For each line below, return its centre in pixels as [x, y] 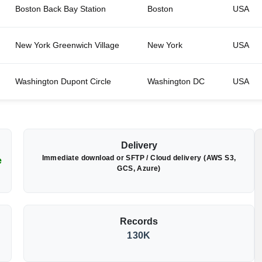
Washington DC [176, 82]
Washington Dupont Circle [63, 82]
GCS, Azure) [139, 169]
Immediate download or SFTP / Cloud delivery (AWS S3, [139, 158]
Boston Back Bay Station [61, 9]
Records [139, 222]
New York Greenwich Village [67, 45]
